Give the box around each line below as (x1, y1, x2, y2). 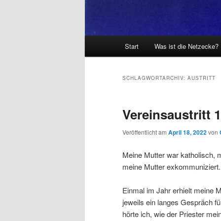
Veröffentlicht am (122, 128, 168, 137)
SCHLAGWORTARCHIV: (122, 74, 187, 82)
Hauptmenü (85, 36, 122, 47)
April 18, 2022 (168, 128, 207, 137)
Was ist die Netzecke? (154, 41, 219, 51)
